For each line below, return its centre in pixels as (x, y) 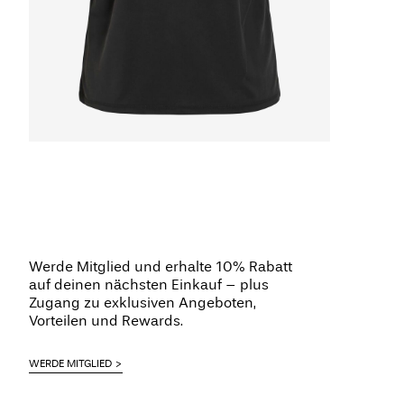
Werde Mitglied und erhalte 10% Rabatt (161, 267)
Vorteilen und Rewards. (106, 321)
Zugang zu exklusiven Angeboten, (142, 303)
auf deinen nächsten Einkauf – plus (149, 285)
